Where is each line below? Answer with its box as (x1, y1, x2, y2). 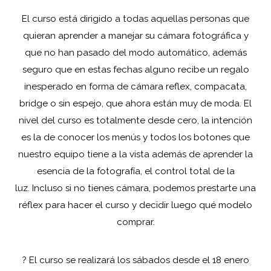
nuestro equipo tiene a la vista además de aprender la (18, 149, 253, 160)
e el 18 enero (194, 255, 249, 266)
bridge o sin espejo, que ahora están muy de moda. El (19, 98, 252, 109)
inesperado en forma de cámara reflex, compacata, (24, 81, 247, 93)
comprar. (116, 217, 155, 228)
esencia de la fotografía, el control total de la (36, 166, 235, 177)
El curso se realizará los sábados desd (26, 255, 194, 266)
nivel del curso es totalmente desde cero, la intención (19, 115, 252, 126)
